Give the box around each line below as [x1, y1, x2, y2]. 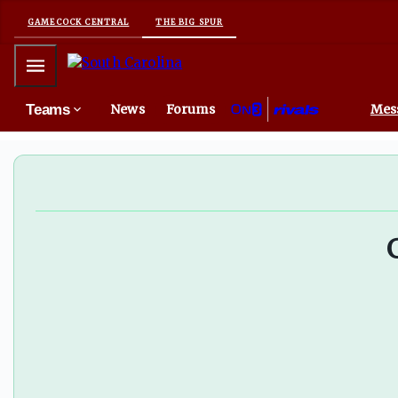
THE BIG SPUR [155, 16, 224, 27]
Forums [165, 100, 215, 117]
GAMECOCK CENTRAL [28, 16, 130, 27]
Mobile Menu [26, 56, 92, 69]
